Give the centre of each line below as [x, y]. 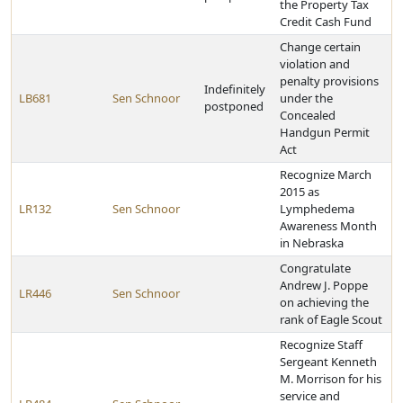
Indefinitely [235, 89]
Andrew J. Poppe [324, 285]
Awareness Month [328, 226]
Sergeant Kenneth [328, 362]
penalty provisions [329, 81]
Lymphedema [317, 209]
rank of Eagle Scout [331, 319]
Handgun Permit [325, 132]
